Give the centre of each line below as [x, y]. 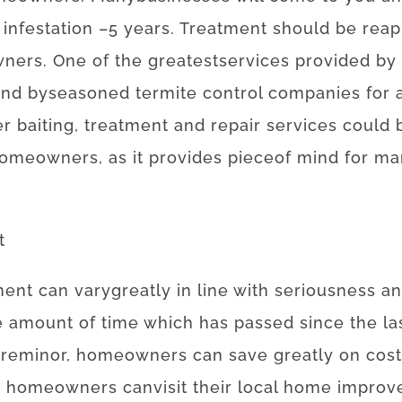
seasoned [89, 93]
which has [186, 323]
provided [333, 61]
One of [81, 61]
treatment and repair [173, 125]
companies [315, 93]
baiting [46, 125]
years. [149, 28]
